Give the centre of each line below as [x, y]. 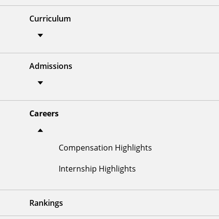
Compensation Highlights [105, 148]
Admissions [51, 66]
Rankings [46, 203]
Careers [44, 114]
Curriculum [50, 19]
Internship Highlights [97, 169]
